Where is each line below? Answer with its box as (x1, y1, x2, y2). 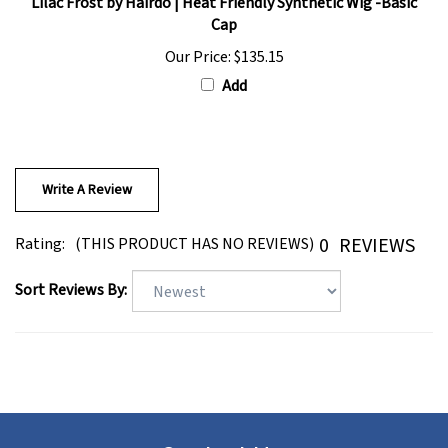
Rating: (15, 218, 65, 240)
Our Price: (164, 30, 231, 53)
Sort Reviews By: (15, 263, 127, 286)
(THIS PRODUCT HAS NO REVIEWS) (75, 218, 314, 240)
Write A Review (42, 164, 132, 185)
